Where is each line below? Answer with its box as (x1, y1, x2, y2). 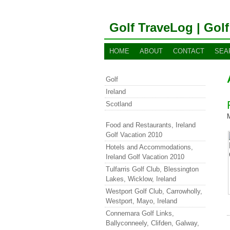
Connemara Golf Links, (106, 209, 174, 217)
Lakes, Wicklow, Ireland (106, 175, 176, 183)
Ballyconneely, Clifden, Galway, (106, 219, 199, 227)
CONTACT (173, 47, 204, 55)
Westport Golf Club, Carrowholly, (106, 187, 202, 195)
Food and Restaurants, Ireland (106, 121, 196, 129)
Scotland (106, 100, 132, 108)
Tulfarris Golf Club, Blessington (106, 165, 199, 173)
